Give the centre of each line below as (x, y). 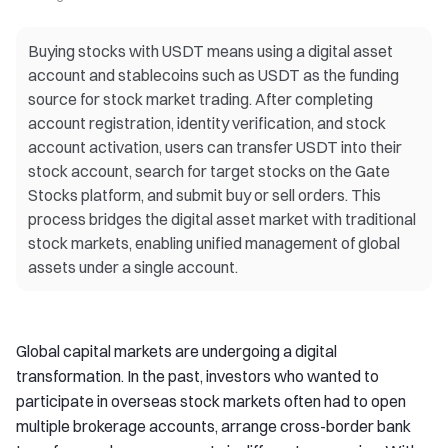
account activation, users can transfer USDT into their (215, 147)
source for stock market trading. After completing (200, 99)
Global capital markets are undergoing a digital (176, 351)
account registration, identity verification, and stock (207, 123)
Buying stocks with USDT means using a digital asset (210, 51)
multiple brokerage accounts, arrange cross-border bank (213, 426)
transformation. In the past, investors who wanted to (197, 376)
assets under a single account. (133, 267)
